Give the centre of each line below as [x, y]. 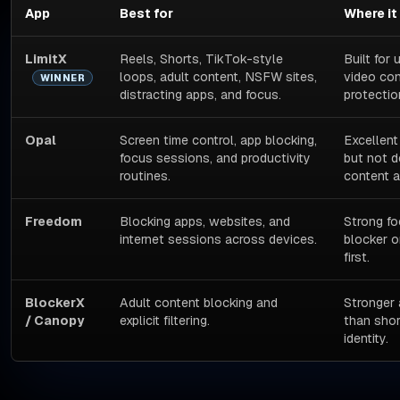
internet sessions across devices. [219, 239]
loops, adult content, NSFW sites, [219, 76]
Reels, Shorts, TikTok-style [202, 58]
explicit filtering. [165, 320]
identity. [367, 338]
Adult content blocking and [199, 302]
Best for [147, 13]
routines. [146, 175]
